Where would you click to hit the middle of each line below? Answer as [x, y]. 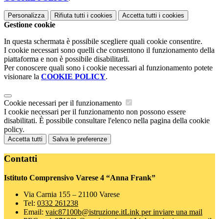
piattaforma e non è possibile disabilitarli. [67, 59]
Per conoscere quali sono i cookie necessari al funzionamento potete [108, 68]
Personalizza [26, 16]
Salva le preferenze [80, 139]
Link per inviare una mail [164, 212]
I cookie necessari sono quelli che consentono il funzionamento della [109, 50]
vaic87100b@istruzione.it [85, 212]
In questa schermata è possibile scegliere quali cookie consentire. [103, 42]
